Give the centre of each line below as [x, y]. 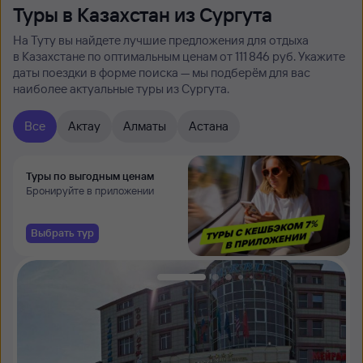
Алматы [145, 126]
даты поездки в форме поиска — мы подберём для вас [162, 73]
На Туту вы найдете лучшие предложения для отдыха [161, 40]
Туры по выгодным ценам [90, 176]
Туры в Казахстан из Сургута [143, 15]
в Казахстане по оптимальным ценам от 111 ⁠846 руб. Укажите [179, 56]
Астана [209, 126]
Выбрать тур [62, 233]
